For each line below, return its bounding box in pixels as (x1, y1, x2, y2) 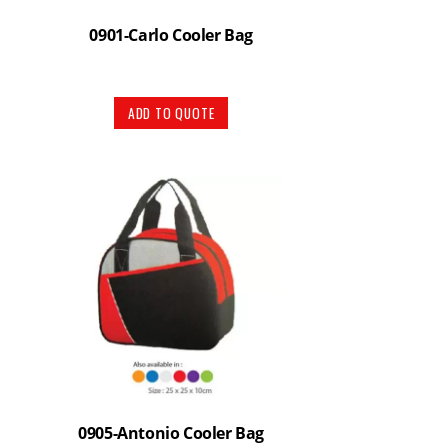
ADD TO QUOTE (127, 102, 215, 123)
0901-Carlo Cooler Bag (89, 23, 253, 46)
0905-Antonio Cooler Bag (78, 422, 265, 444)
